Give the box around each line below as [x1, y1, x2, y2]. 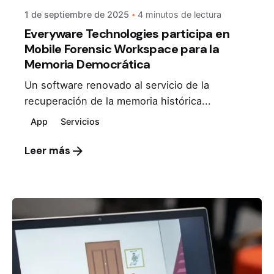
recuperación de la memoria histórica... [24, 94, 211, 107]
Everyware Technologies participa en [24, 25, 229, 42]
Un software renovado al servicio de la [24, 78, 209, 91]
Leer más [24, 144, 70, 158]
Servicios [61, 116, 100, 127]
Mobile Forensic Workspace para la [24, 40, 220, 57]
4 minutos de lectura [138, 9, 221, 20]
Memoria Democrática [24, 56, 150, 72]
